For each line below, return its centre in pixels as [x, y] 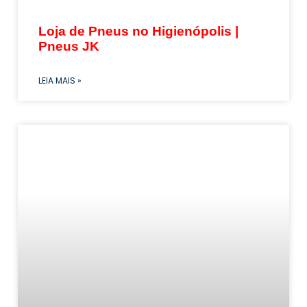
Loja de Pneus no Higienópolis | [138, 32]
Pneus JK [69, 47]
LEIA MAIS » [60, 81]
